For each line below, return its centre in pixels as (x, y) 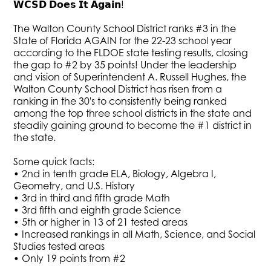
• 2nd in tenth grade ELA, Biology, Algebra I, (115, 173)
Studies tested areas (59, 246)
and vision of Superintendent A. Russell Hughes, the (130, 77)
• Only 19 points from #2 (70, 258)
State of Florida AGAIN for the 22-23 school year (123, 40)
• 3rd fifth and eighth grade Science (97, 210)
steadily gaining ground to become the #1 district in (133, 125)
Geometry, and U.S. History (74, 185)
